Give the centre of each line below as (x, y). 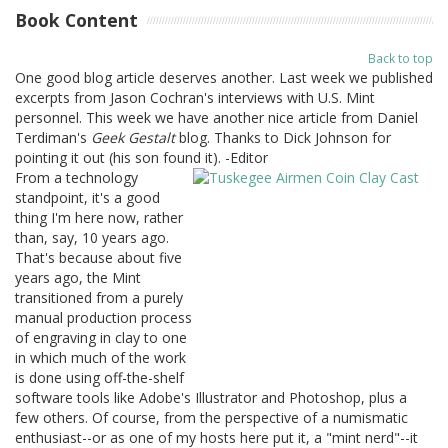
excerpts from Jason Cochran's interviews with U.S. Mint (195, 97)
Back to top (400, 57)
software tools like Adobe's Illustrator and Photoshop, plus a (211, 397)
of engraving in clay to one (101, 337)
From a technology (76, 177)
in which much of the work (100, 357)
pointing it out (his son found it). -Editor (141, 157)
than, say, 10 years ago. (92, 237)
